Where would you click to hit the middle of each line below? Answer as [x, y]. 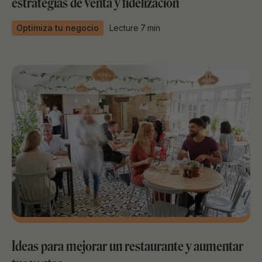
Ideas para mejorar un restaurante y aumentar [127, 246]
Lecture [124, 27]
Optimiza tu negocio [58, 27]
